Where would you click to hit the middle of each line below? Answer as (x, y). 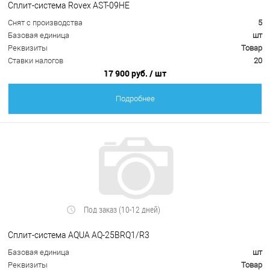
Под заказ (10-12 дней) (122, 210)
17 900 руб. (127, 74)
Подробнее (135, 99)
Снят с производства (45, 23)
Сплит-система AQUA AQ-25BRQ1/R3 (79, 235)
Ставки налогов (36, 61)
